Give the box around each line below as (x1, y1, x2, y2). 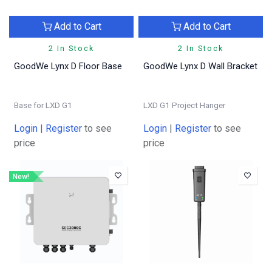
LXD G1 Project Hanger (143, 100, 225, 110)
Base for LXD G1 (14, 100, 72, 110)
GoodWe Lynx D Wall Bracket (143, 60, 257, 72)
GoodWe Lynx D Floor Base (14, 60, 122, 72)
